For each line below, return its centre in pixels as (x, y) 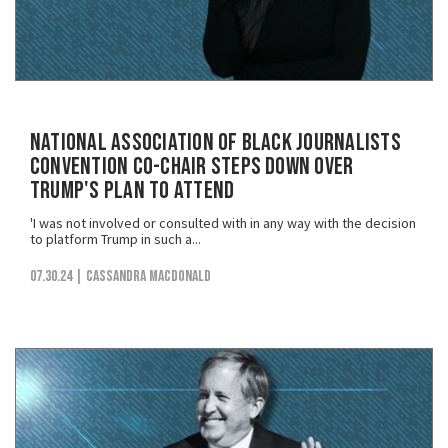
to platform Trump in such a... (115, 239)
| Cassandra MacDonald (143, 277)
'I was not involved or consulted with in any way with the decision (223, 223)
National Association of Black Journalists (215, 143)
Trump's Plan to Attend (132, 191)
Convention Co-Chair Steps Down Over (192, 167)
